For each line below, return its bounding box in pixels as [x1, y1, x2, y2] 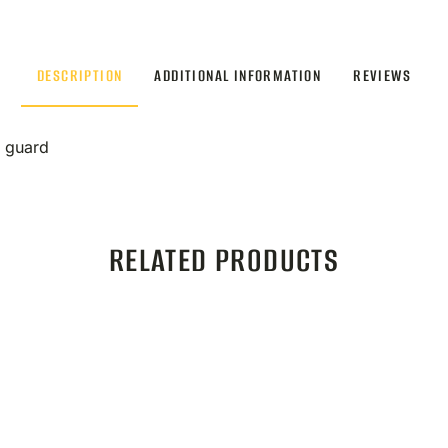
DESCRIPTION [36, 65, 123, 86]
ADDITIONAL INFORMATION [154, 65, 322, 86]
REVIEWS [353, 65, 411, 86]
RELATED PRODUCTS [108, 239, 340, 283]
